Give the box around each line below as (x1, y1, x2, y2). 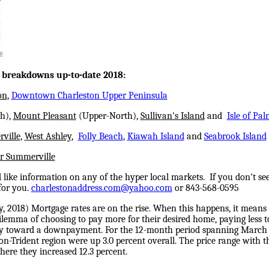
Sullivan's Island (140, 110, 205, 121)
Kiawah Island (127, 130, 184, 142)
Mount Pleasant (13, 110, 76, 121)
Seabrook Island (204, 130, 267, 142)
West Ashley (24, 130, 71, 142)
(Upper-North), (76, 110, 141, 121)
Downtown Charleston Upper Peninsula (11, 89, 168, 101)
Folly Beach (77, 130, 123, 142)
